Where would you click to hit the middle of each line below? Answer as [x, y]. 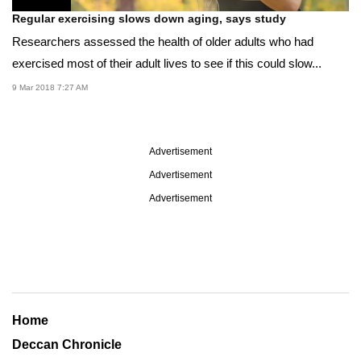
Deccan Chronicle [67, 344]
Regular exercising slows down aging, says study [149, 18]
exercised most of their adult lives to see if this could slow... [167, 63]
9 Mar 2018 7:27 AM [50, 87]
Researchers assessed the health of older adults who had [163, 41]
